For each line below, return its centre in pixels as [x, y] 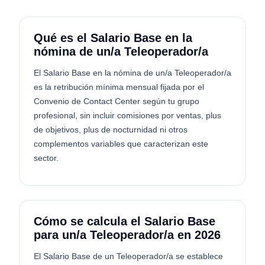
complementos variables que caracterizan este [121, 144]
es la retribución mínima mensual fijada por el [119, 87]
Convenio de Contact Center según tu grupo [117, 101]
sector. [46, 158]
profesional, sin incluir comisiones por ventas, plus [127, 115]
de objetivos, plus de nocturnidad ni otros [111, 130]
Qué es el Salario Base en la [113, 38]
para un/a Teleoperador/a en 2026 [127, 235]
